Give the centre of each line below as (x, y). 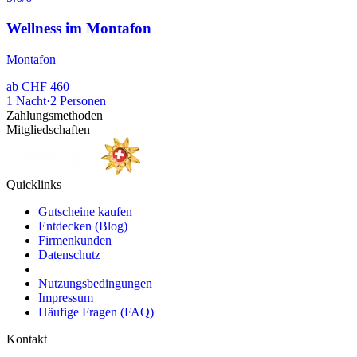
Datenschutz (69, 254)
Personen (83, 100)
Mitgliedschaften (48, 129)
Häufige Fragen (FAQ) (96, 312)
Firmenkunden (75, 240)
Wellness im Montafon (79, 28)
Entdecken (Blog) (83, 226)
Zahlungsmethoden (55, 115)
